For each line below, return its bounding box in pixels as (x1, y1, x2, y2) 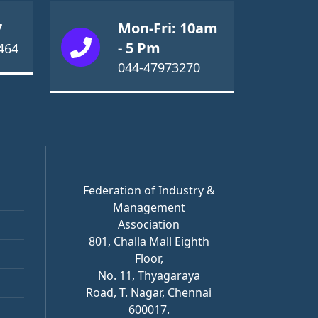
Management (112, 199, 185, 215)
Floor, (134, 250, 163, 266)
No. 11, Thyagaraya (97, 267, 200, 283)
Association (118, 216, 180, 232)
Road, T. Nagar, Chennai (86, 284, 212, 300)
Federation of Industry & (82, 182, 215, 198)
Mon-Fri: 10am (118, 18, 218, 38)
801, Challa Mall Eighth (88, 233, 209, 249)
